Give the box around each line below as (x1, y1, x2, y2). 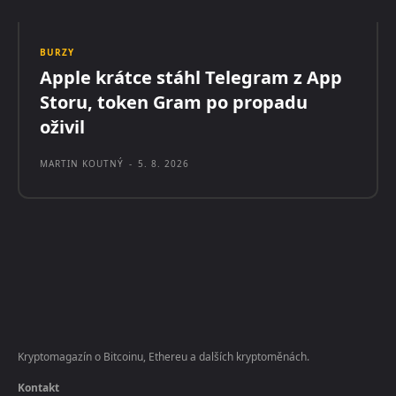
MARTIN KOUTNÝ (40, 156, 124, 170)
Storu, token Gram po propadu (40, 89, 308, 114)
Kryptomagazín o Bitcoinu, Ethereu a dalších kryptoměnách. (18, 348, 309, 364)
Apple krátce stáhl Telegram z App (40, 65, 342, 89)
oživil (40, 114, 85, 139)
